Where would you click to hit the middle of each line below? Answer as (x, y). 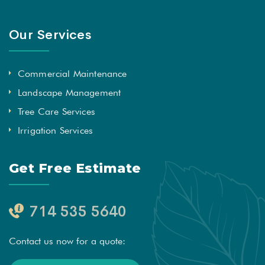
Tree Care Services (56, 112)
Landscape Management (70, 93)
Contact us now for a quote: (67, 241)
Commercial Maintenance (72, 74)
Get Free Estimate (75, 169)
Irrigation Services (56, 131)
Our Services (50, 35)
